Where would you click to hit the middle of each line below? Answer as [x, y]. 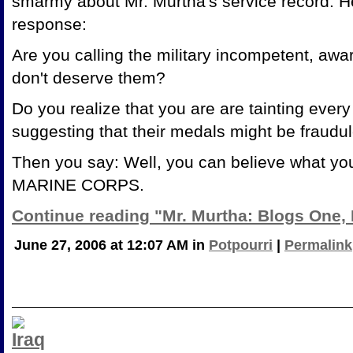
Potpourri [241, 245]
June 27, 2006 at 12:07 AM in [111, 245]
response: [49, 24]
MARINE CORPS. [78, 184]
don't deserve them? [89, 77]
